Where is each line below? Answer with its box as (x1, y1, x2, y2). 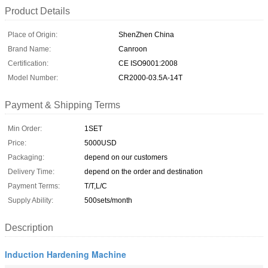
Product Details (5, 5, 70, 16)
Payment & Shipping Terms (5, 99, 120, 110)
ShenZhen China (118, 30, 174, 39)
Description (5, 222, 53, 233)
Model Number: (8, 73, 58, 82)
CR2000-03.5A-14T (118, 73, 182, 82)
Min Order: (8, 124, 42, 133)
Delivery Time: (8, 167, 54, 176)
